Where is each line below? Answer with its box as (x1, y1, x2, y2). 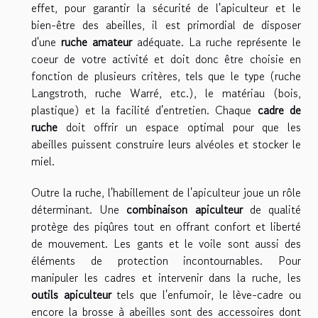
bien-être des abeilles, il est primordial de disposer (31, 16, 301, 33)
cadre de (257, 101, 302, 119)
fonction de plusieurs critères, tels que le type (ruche (31, 67, 301, 84)
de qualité (242, 200, 302, 218)
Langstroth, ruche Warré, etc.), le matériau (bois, (31, 84, 301, 102)
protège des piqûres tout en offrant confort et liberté (31, 217, 301, 235)
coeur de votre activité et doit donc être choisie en (31, 50, 301, 67)
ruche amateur (61, 33, 132, 50)
